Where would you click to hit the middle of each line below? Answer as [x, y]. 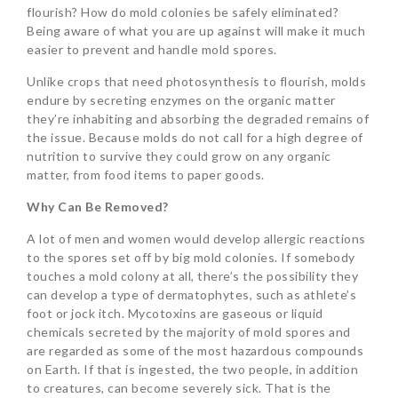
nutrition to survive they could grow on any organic [179, 155]
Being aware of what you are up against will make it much [196, 30]
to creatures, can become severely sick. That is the [179, 387]
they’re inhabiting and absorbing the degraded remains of [198, 118]
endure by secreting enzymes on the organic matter [181, 99]
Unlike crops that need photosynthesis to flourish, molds [196, 81]
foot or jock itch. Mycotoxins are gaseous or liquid [175, 313]
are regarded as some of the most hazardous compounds [195, 350]
